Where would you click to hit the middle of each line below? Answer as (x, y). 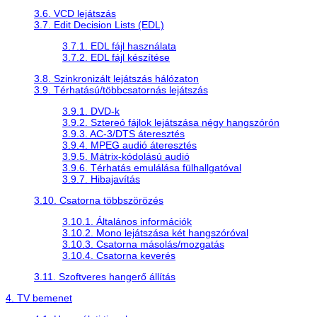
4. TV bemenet (39, 298)
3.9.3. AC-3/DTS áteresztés (123, 133)
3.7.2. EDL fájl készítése (116, 57)
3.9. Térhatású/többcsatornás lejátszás (121, 90)
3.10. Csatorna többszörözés (99, 200)
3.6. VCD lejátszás (75, 13)
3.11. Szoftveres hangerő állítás (105, 276)
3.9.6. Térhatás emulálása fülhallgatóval (152, 167)
